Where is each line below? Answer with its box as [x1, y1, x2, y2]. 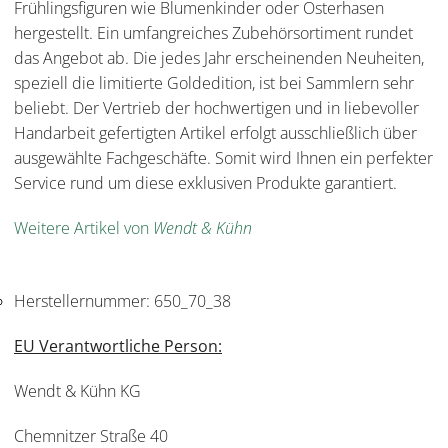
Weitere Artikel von [14, 216, 153, 239]
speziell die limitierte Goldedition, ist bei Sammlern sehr [14, 71, 414, 94]
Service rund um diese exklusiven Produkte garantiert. [14, 171, 397, 194]
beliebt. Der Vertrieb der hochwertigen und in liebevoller [14, 96, 419, 119]
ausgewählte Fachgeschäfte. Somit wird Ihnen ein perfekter [14, 146, 433, 169]
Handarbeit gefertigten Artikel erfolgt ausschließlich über [14, 121, 417, 144]
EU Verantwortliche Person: [14, 334, 222, 357]
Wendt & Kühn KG [14, 379, 141, 402]
